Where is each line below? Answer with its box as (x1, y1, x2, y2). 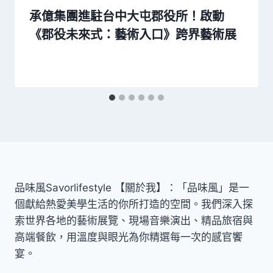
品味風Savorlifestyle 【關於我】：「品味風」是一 (15, 181, 249, 194)
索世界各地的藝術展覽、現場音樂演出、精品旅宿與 (15, 214, 253, 227)
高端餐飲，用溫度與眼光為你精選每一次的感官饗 (15, 230, 243, 243)
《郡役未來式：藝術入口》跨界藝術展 (29, 27, 236, 43)
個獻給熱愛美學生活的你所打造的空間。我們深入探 (15, 197, 253, 210)
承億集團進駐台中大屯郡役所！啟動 (29, 9, 224, 24)
